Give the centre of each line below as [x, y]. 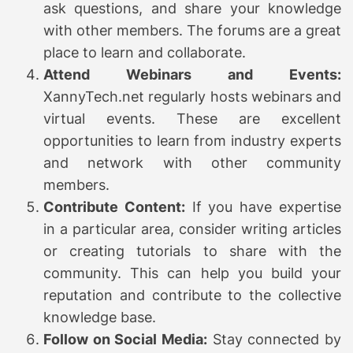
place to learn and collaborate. [145, 52]
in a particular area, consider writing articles [192, 229]
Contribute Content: [114, 206]
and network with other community [192, 162]
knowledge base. [100, 317]
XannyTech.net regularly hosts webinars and [192, 96]
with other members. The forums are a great [192, 30]
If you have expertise [263, 206]
